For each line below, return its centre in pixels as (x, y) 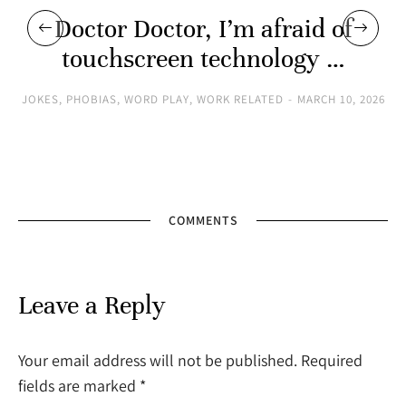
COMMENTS (203, 221)
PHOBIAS (91, 100)
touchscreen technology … (203, 59)
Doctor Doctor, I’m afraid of (203, 29)
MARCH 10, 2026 (341, 100)
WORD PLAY (156, 100)
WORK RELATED (240, 100)
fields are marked (79, 386)
